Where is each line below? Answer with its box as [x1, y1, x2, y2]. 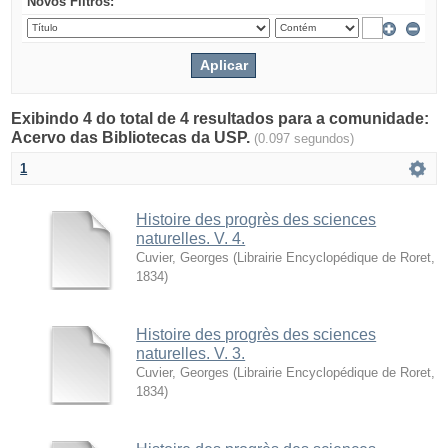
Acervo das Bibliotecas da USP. [11, 128, 255, 146]
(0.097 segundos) [254, 130, 355, 146]
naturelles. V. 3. [136, 344, 246, 362]
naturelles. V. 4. [136, 229, 246, 247]
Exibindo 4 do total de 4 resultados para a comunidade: [11, 109, 430, 127]
